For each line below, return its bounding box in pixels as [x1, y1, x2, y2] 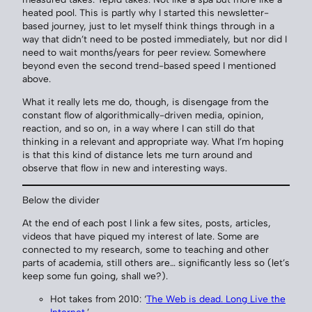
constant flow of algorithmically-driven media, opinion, [22, 109, 264, 120]
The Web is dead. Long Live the [146, 292, 286, 304]
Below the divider [22, 194, 100, 206]
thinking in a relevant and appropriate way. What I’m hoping [22, 135, 283, 147]
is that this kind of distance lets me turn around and [22, 148, 252, 160]
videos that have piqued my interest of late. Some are [22, 230, 259, 242]
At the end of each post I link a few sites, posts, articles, [22, 217, 271, 228]
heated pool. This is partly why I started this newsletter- [22, 7, 269, 19]
